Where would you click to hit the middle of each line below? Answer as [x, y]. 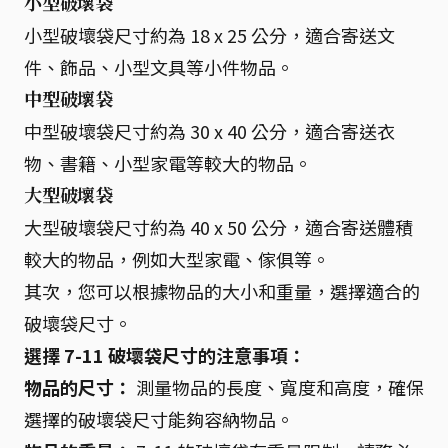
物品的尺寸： [78, 386]
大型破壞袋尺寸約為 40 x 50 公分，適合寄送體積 [218, 226]
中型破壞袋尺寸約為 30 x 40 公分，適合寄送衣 [209, 130]
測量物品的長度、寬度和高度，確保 [278, 386]
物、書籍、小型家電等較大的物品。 [168, 162]
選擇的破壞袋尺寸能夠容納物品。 [159, 418]
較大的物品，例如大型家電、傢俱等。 [177, 258]
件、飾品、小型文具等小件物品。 [159, 66]
